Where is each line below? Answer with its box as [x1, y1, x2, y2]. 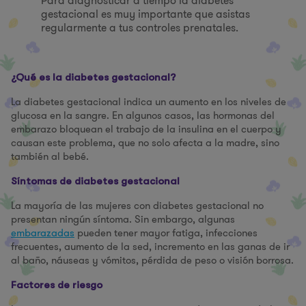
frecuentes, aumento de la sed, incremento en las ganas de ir [11, 239, 290, 254]
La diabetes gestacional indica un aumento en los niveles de [11, 94, 286, 109]
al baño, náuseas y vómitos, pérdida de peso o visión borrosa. [11, 253, 294, 268]
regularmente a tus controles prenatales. [41, 20, 238, 36]
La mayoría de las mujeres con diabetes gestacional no [11, 198, 264, 213]
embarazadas [11, 225, 74, 240]
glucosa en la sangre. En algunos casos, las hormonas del [11, 108, 275, 123]
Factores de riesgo [11, 279, 102, 291]
